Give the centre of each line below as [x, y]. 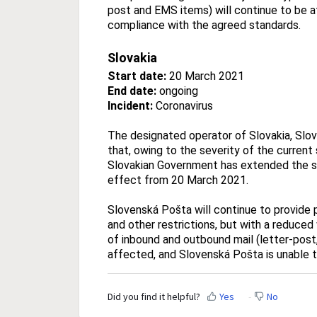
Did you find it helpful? [154, 297]
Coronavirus [183, 105]
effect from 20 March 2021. [178, 180]
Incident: [130, 105]
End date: [132, 91]
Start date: [137, 76]
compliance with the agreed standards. [204, 25]
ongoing [177, 91]
